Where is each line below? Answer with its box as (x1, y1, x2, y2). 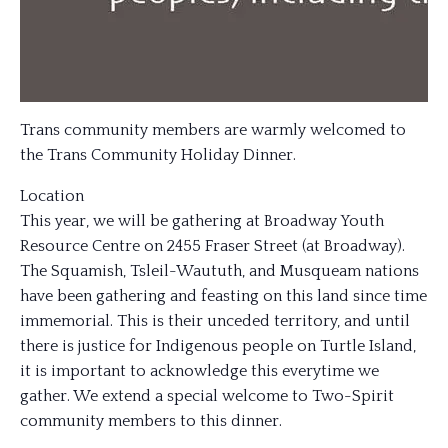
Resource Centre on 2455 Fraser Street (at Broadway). (20, 237, 405, 255)
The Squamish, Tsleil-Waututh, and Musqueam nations (20, 262, 419, 280)
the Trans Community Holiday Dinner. (20, 146, 296, 164)
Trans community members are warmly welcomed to (20, 121, 406, 139)
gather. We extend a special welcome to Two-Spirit (20, 387, 394, 405)
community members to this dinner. (20, 412, 282, 430)
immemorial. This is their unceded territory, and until (20, 312, 410, 330)
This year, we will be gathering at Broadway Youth (20, 212, 384, 230)
